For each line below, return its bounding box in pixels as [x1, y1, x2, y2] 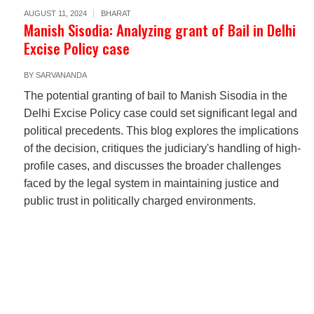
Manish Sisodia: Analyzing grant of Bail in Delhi [23, 19, 296, 41]
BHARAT [100, 9, 131, 18]
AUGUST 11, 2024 [23, 9, 87, 18]
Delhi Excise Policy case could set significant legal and [23, 107, 297, 119]
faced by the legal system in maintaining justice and [23, 177, 279, 189]
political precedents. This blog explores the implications [23, 125, 299, 137]
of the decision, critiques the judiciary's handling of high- [23, 142, 301, 154]
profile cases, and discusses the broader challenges [23, 160, 281, 172]
